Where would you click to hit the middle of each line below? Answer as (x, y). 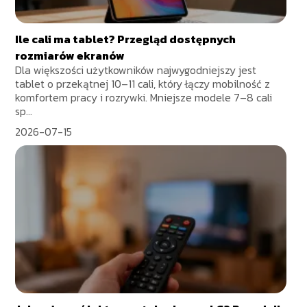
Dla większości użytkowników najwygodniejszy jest (136, 70)
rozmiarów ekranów (70, 56)
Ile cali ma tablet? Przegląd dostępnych (126, 39)
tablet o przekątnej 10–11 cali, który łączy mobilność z (143, 84)
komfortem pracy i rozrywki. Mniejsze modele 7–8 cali (144, 98)
